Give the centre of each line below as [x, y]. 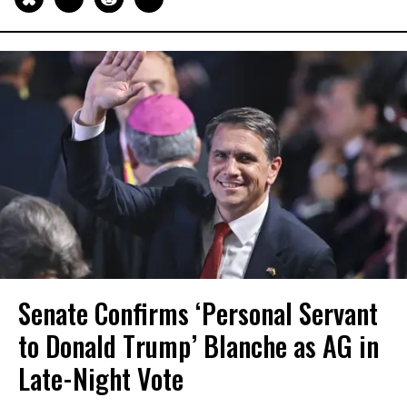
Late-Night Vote [101, 379]
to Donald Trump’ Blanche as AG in [199, 346]
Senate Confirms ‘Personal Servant [198, 313]
